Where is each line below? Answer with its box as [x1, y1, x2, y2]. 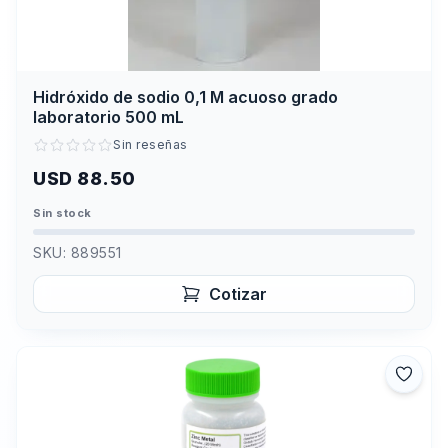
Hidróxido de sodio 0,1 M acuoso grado [33, 87, 338, 108]
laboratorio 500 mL [33, 107, 184, 128]
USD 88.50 [33, 167, 136, 189]
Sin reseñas [113, 136, 188, 152]
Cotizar [208, 283, 268, 304]
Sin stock [33, 205, 92, 220]
